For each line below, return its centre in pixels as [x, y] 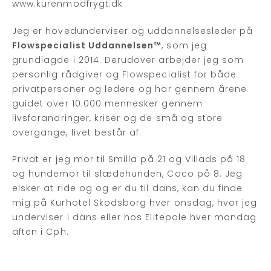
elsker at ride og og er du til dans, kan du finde [128, 188]
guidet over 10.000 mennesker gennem [107, 103]
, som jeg [184, 45]
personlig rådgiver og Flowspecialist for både [125, 74]
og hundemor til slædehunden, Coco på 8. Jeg [128, 174]
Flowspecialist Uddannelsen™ [87, 45]
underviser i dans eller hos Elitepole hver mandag [135, 217]
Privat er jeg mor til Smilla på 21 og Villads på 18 [129, 159]
